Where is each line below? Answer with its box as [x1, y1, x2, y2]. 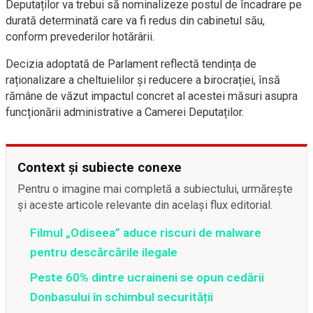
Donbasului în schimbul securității [30, 290, 213, 304]
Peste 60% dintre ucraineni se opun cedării [30, 270, 264, 284]
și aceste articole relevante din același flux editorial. [17, 198, 273, 212]
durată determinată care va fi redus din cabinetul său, [6, 14, 265, 27]
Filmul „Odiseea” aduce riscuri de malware [30, 226, 261, 240]
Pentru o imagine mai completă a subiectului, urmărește [17, 182, 293, 196]
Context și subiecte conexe [17, 160, 182, 175]
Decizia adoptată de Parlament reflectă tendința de [6, 57, 256, 71]
